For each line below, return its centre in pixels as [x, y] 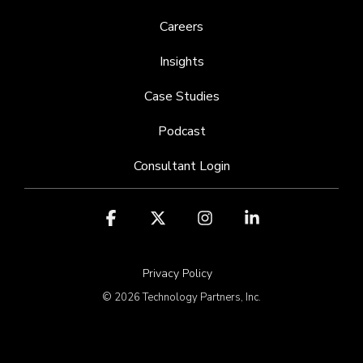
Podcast [181, 132]
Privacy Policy [177, 274]
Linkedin [291, 221]
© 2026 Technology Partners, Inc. [181, 298]
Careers [181, 27]
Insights [181, 62]
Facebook [154, 221]
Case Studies [181, 97]
